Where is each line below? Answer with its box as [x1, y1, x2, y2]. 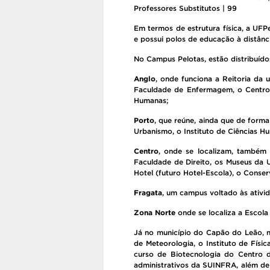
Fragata [134, 189, 162, 196]
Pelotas [178, 55, 204, 63]
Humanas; [134, 96, 168, 104]
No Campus [134, 55, 178, 63]
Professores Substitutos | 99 [134, 4, 237, 12]
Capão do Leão [206, 228, 262, 236]
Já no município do [134, 228, 206, 236]
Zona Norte [134, 209, 175, 216]
